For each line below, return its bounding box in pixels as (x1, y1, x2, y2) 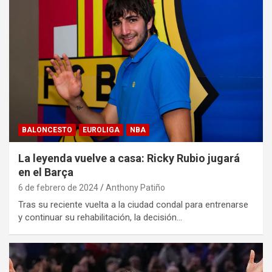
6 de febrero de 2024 (18, 183, 98, 193)
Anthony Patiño (106, 183, 165, 193)
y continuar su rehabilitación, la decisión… (18, 212, 182, 223)
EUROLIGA (83, 126, 120, 135)
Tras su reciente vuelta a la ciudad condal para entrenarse (18, 199, 248, 211)
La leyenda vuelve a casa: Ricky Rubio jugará (18, 152, 240, 165)
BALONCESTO (22, 126, 72, 135)
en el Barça (18, 166, 73, 179)
